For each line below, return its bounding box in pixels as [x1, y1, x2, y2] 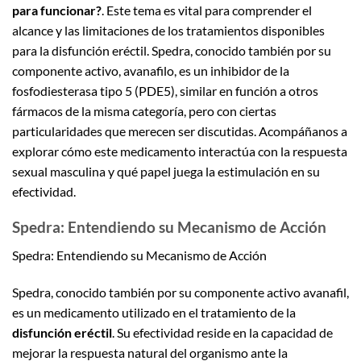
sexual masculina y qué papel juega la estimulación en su [12, 163, 320, 179]
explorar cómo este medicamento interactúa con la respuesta [12, 143, 347, 159]
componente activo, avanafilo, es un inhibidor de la [12, 62, 289, 78]
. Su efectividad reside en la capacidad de [112, 324, 333, 340]
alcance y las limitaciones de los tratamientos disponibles [12, 22, 325, 38]
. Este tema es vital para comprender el [102, 2, 312, 18]
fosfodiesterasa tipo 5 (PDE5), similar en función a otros [12, 82, 318, 98]
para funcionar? [12, 2, 102, 18]
